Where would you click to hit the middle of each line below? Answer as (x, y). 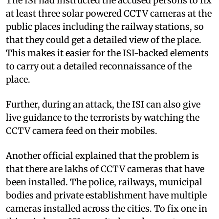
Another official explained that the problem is (102, 155)
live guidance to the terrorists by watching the (103, 117)
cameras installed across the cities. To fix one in (107, 208)
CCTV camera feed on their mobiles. (82, 131)
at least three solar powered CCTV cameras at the (109, 13)
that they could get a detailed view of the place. (104, 40)
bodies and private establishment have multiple (106, 195)
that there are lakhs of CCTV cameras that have (105, 169)
